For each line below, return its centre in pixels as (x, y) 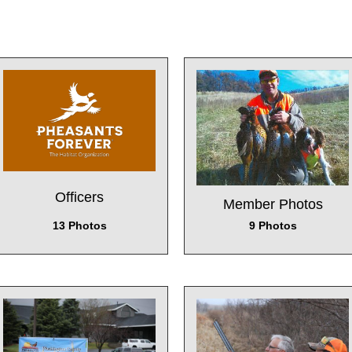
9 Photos (273, 225)
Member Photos (273, 204)
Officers (79, 198)
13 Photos (79, 225)
